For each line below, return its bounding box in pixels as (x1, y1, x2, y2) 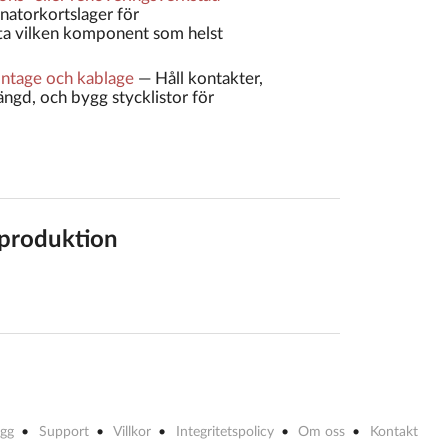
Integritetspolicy (175, 425, 274, 440)
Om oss (298, 425, 346, 440)
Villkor (113, 425, 152, 440)
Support (38, 425, 89, 440)
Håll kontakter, (154, 70, 263, 88)
